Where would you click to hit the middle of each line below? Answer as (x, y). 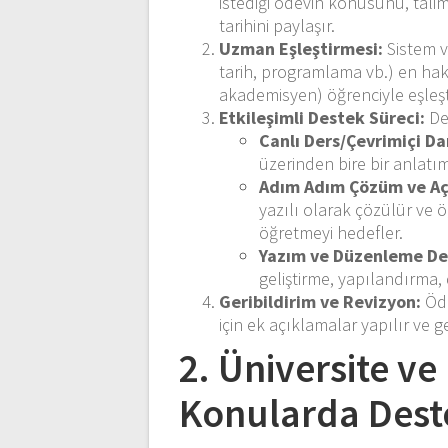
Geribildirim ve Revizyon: (320, 301)
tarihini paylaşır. (277, 25)
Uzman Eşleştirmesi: (301, 48)
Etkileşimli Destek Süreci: (322, 117)
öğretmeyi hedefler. (331, 232)
